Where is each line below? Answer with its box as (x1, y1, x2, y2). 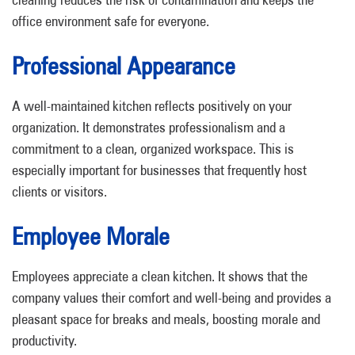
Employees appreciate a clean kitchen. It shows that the (12, 268, 307, 284)
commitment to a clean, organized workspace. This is (12, 140, 294, 157)
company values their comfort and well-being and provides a (12, 289, 331, 306)
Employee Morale (12, 222, 170, 250)
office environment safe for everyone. (12, 13, 209, 29)
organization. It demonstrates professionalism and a (12, 119, 285, 136)
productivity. (12, 332, 77, 349)
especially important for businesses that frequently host (12, 162, 307, 178)
